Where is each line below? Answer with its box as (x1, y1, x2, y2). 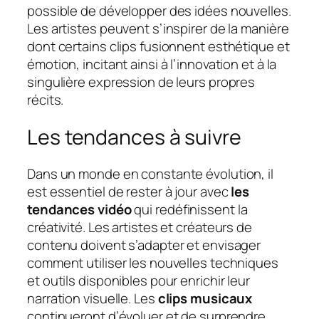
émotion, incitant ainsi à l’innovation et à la (27, 55, 277, 74)
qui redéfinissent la (131, 200, 248, 219)
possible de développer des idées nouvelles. (27, 1, 291, 21)
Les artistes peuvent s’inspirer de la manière (27, 19, 289, 38)
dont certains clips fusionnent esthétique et (27, 37, 290, 56)
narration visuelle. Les (27, 289, 158, 308)
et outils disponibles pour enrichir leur (27, 271, 250, 291)
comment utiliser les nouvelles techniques (27, 253, 278, 273)
